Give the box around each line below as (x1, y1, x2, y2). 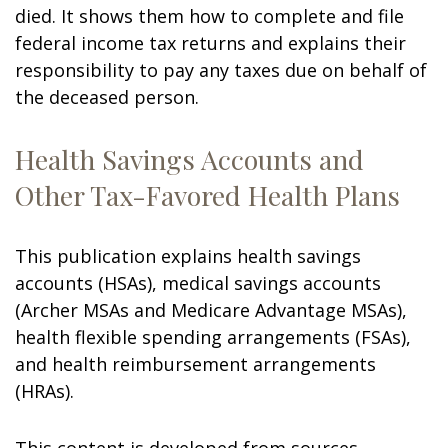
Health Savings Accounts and (15, 141, 364, 177)
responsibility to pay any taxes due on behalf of (15, 58, 427, 82)
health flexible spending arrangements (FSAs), (15, 325, 411, 349)
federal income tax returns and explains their (15, 31, 406, 55)
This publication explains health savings (15, 244, 361, 268)
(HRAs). (15, 379, 74, 403)
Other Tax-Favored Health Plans (15, 177, 400, 213)
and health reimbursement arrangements (15, 352, 376, 376)
